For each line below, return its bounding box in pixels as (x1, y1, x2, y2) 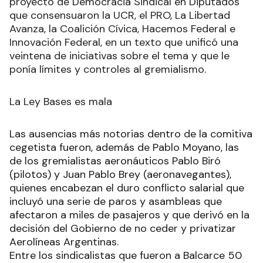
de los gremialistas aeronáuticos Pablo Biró (9, 153, 221, 168)
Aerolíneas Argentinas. (9, 234, 119, 249)
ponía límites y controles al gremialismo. (9, 62, 206, 76)
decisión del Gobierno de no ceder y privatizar (9, 221, 236, 235)
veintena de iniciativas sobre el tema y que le (9, 48, 230, 63)
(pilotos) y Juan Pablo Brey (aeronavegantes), (9, 167, 231, 181)
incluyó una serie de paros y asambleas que (9, 194, 222, 208)
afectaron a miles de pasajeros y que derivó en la (9, 207, 249, 222)
